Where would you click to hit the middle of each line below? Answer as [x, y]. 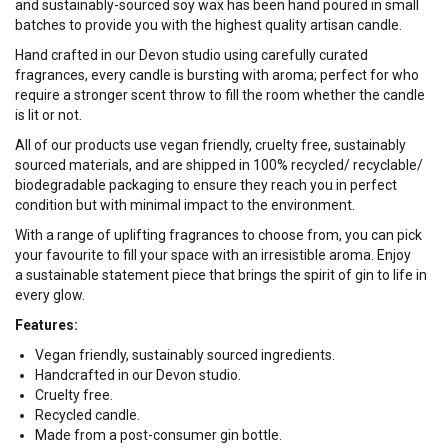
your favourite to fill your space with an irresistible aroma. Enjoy [213, 255]
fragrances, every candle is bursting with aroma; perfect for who [217, 75]
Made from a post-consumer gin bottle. [158, 435]
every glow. [51, 295]
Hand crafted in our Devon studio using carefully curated [191, 55]
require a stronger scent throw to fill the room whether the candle [220, 95]
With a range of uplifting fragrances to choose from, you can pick [218, 235]
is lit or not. [48, 115]
